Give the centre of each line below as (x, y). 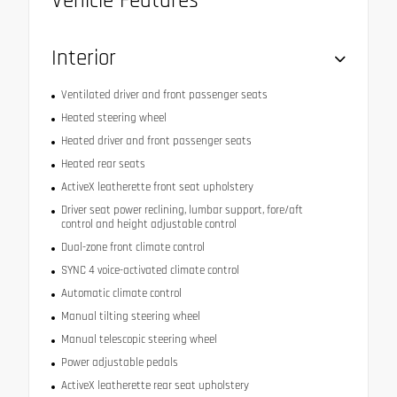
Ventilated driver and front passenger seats (164, 95)
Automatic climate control (121, 294)
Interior (84, 59)
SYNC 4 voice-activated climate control (150, 271)
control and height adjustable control (148, 225)
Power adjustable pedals (119, 363)
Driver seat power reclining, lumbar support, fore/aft (182, 210)
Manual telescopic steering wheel (139, 340)
